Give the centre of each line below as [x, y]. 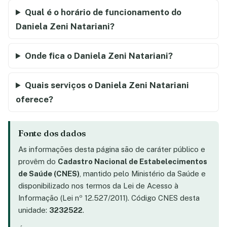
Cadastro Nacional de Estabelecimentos [133, 162]
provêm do [38, 162]
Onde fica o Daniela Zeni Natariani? [99, 56]
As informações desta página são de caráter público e [112, 149]
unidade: [34, 210]
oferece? [34, 100]
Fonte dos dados [52, 134]
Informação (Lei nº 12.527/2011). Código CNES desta [109, 198]
